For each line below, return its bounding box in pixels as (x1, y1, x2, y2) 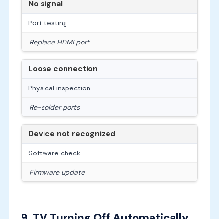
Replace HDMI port (29, 37, 89, 46)
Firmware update (29, 168, 85, 177)
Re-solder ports (29, 103, 80, 112)
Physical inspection (28, 84, 90, 93)
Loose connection (28, 64, 98, 74)
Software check (28, 149, 80, 158)
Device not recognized (28, 129, 115, 139)
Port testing (28, 18, 67, 27)
